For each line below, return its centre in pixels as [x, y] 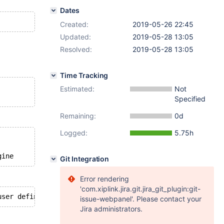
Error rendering [104, 179]
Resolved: [76, 49]
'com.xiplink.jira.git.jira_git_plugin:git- [140, 189]
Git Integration [85, 159]
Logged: [74, 133]
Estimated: [77, 89]
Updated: [75, 37]
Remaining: [78, 116]
